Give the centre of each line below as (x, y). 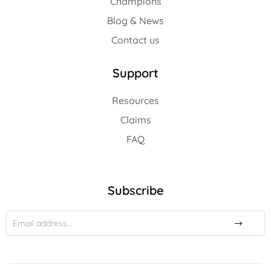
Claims (135, 120)
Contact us (135, 40)
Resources (135, 101)
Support (135, 73)
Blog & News (135, 21)
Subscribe (135, 191)
